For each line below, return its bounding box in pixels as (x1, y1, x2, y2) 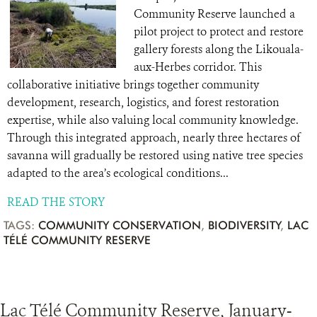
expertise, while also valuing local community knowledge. (7, 113, 299, 127)
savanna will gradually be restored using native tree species (7, 148, 303, 163)
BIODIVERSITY (208, 219, 281, 232)
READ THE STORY (7, 195, 105, 209)
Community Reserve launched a (134, 6, 295, 21)
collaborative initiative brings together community (7, 77, 259, 92)
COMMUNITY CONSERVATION (38, 219, 201, 232)
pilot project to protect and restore (134, 24, 304, 39)
